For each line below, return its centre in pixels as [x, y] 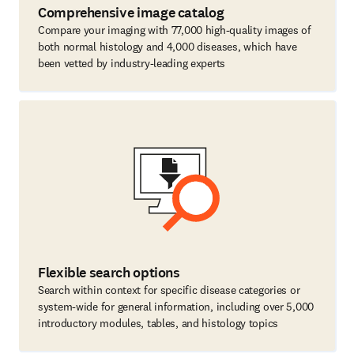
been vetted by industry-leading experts [132, 63]
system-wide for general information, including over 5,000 [176, 307]
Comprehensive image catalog [131, 13]
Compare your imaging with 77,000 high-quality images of [175, 30]
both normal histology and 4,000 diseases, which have [168, 47]
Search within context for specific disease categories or [169, 290]
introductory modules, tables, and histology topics [158, 323]
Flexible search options [109, 273]
